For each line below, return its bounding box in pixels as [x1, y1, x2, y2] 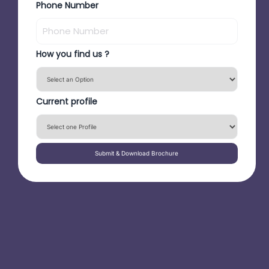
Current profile [35, 95, 97, 107]
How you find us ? [35, 47, 109, 60]
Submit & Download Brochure [95, 149, 179, 157]
